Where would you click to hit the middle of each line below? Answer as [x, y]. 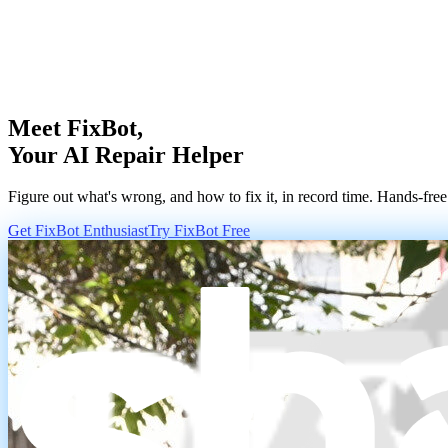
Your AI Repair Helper [126, 154]
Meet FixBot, [75, 127]
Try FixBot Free [199, 231]
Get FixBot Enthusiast [78, 231]
